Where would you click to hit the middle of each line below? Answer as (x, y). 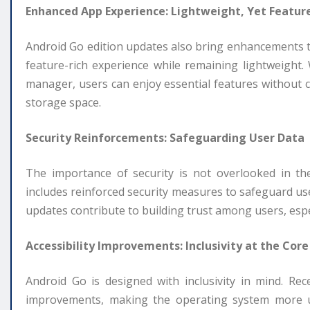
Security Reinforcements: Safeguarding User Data (165, 137)
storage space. (63, 102)
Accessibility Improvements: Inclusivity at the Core (167, 245)
